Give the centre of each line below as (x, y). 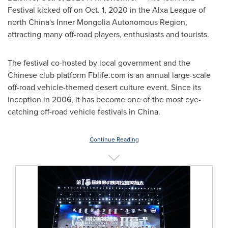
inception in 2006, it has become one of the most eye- (104, 99)
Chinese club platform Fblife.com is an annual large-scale (109, 75)
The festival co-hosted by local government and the (99, 63)
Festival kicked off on (46, 10)
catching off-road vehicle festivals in (73, 111)
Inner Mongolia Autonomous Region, (121, 22)
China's (41, 22)
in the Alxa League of (167, 10)
